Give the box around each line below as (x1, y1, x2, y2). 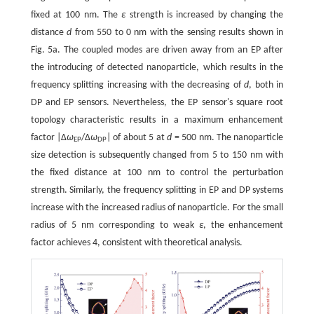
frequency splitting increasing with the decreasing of (30, 79, 245, 90)
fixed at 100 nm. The (30, 9, 122, 20)
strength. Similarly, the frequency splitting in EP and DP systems (30, 184, 284, 196)
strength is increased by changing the (125, 9, 284, 20)
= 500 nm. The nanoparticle (172, 132, 284, 143)
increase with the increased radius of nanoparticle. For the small (30, 202, 284, 213)
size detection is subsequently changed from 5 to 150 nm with (30, 149, 284, 161)
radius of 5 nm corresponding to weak (30, 219, 199, 231)
